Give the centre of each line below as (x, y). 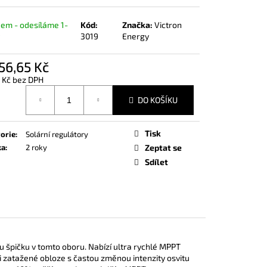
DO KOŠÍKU (158, 100)
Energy (136, 36)
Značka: (139, 24)
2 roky (36, 147)
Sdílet (156, 162)
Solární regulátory (57, 134)
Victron (168, 24)
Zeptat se (163, 147)
